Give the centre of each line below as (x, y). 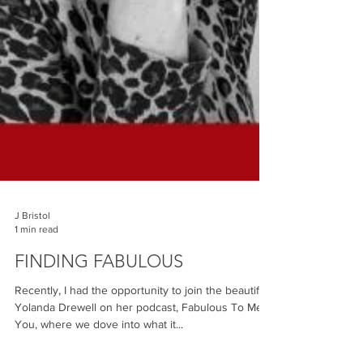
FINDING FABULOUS (99, 286)
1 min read (36, 253)
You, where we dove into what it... (99, 348)
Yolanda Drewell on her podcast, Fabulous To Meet (143, 331)
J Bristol (32, 240)
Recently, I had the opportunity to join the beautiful (141, 314)
